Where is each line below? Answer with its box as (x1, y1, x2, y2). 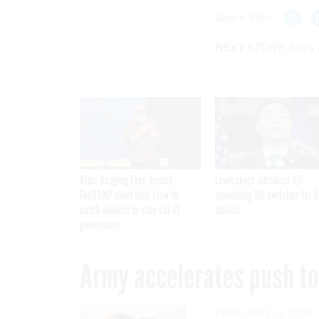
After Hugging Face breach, (80, 172, 175, 189)
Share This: (222, 9, 273, 26)
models (215, 202, 241, 219)
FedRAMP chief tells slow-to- (80, 187, 182, 204)
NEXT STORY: (215, 39, 286, 56)
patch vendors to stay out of (80, 202, 179, 219)
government (80, 217, 121, 234)
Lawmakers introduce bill (215, 172, 303, 189)
